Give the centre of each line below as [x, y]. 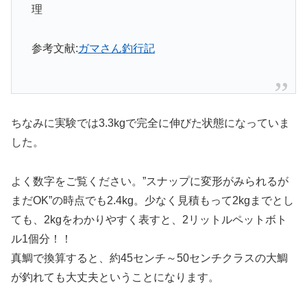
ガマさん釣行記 [116, 49]
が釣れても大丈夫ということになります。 [115, 278]
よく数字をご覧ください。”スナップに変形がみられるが [150, 182]
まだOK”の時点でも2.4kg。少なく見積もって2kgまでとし [152, 201]
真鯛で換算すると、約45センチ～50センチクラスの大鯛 [149, 258]
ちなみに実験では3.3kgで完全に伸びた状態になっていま [150, 123]
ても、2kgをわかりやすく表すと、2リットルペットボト [149, 220]
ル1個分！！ [41, 239]
